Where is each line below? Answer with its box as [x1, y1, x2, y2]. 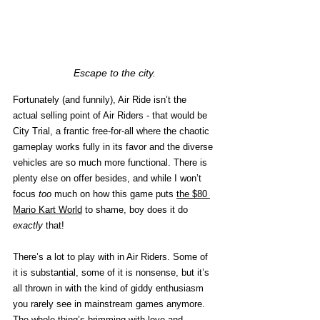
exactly [13, 219, 46, 231]
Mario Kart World [13, 204, 82, 215]
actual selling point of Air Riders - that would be [13, 109, 210, 121]
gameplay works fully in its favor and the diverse [13, 141, 216, 152]
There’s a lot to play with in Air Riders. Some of [13, 251, 211, 262]
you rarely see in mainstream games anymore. [13, 298, 208, 309]
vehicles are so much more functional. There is [13, 156, 210, 168]
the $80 [176, 188, 210, 199]
